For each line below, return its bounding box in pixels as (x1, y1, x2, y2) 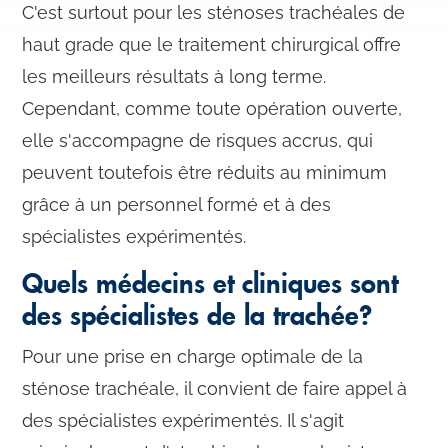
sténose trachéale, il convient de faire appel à (22, 378, 408, 400)
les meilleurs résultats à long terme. (22, 66, 327, 88)
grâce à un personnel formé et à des (22, 194, 332, 216)
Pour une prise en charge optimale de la (22, 346, 364, 368)
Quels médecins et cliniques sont (22, 271, 399, 299)
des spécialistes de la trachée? (22, 303, 373, 331)
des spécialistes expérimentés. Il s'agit (22, 410, 345, 432)
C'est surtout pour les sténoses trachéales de (22, 2, 406, 24)
